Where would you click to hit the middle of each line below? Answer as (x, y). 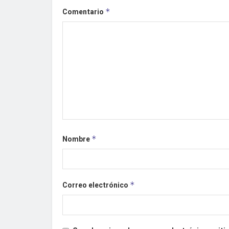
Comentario (84, 12)
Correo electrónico (96, 186)
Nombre (77, 140)
